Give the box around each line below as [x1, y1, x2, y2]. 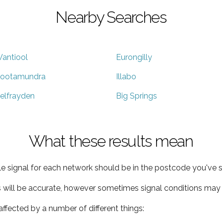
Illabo [116, 71, 136, 81]
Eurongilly [116, 52, 152, 62]
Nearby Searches [55, 7, 166, 26]
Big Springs [116, 91, 157, 101]
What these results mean [29, 131, 193, 150]
